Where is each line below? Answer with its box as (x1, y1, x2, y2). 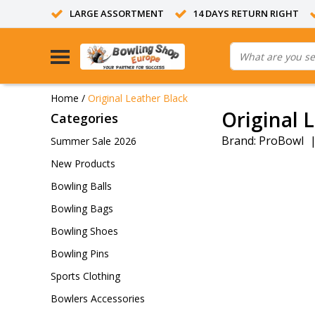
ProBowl (259, 133, 304, 149)
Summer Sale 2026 (51, 134, 136, 148)
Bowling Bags (51, 202, 113, 215)
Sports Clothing (51, 269, 120, 283)
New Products (51, 157, 115, 170)
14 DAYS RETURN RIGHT (193, 7, 299, 20)
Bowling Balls (51, 179, 112, 193)
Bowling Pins (51, 247, 109, 260)
